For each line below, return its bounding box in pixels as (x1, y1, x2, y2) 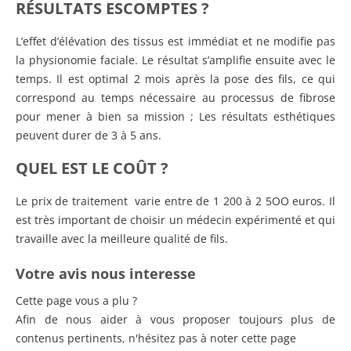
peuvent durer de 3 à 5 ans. (16, 128, 161, 143)
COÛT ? (113, 157, 168, 179)
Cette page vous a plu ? (16, 293, 137, 308)
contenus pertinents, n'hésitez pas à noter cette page (16, 331, 296, 346)
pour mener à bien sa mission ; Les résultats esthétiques (16, 109, 335, 124)
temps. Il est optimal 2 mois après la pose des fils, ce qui (16, 71, 335, 86)
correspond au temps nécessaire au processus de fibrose (16, 90, 335, 105)
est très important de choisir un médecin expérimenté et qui (16, 212, 335, 227)
